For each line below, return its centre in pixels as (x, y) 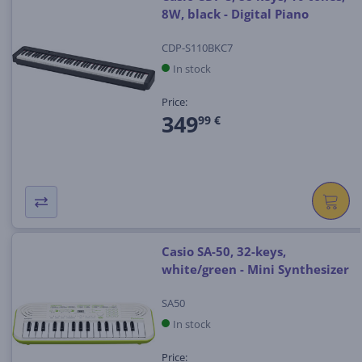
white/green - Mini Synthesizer (255, 269)
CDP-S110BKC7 (197, 47)
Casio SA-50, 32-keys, (223, 252)
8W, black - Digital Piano (235, 14)
